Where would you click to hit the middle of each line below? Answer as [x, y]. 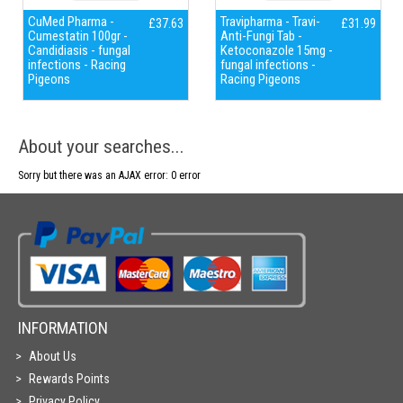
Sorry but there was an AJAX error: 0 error [109, 175]
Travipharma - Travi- [270, 22]
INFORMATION [63, 328]
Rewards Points [69, 379]
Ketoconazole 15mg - [277, 50]
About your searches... [101, 147]
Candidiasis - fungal [79, 50]
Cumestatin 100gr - [78, 36]
